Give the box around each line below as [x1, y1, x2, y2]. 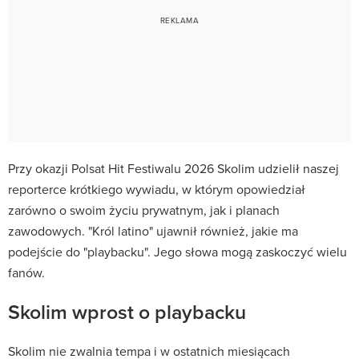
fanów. [8, 263, 45, 281]
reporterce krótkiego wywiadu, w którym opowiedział [8, 179, 305, 198]
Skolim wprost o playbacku [8, 296, 246, 326]
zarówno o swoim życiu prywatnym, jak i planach [8, 200, 280, 219]
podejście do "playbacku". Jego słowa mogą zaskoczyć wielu [8, 242, 347, 260]
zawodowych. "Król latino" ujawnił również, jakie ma [8, 221, 298, 240]
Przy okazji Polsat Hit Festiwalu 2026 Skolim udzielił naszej [8, 159, 339, 177]
